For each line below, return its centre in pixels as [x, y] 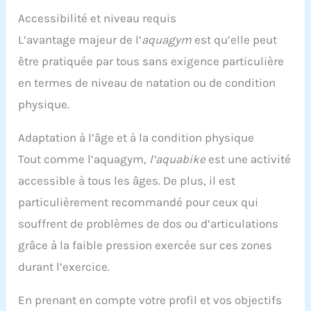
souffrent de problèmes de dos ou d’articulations [149, 223]
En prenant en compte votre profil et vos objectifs [150, 300]
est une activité [249, 159]
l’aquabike [178, 159]
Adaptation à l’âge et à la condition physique [136, 137]
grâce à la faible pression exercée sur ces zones [145, 245]
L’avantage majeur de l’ [80, 39]
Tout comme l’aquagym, [84, 159]
